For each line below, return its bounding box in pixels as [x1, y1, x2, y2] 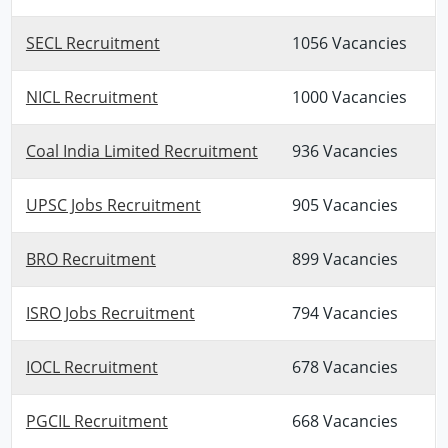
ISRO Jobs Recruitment [25, 301, 195, 324]
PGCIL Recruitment [25, 409, 168, 432]
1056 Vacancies [291, 31, 407, 54]
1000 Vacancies [291, 85, 407, 108]
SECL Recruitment [25, 31, 160, 54]
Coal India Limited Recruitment [25, 139, 258, 162]
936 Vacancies [291, 139, 398, 162]
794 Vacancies [291, 301, 398, 324]
